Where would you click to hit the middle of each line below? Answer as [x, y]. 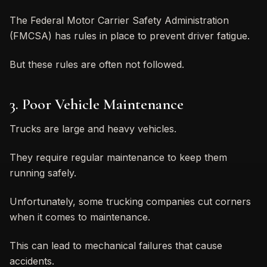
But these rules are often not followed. [97, 64]
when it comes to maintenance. [80, 217]
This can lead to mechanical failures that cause [116, 245]
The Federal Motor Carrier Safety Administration [119, 20]
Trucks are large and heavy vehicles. [93, 128]
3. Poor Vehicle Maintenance [97, 104]
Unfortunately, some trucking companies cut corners [130, 201]
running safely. [43, 173]
